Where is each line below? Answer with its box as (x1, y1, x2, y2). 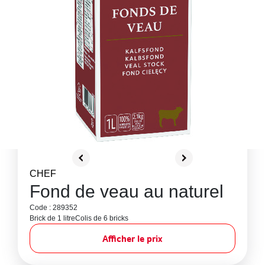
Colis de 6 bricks (75, 214, 128, 222)
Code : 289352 (30, 203, 77, 212)
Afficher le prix (102, 232, 163, 244)
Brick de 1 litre (30, 214, 75, 222)
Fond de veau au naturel (30, 182, 224, 201)
